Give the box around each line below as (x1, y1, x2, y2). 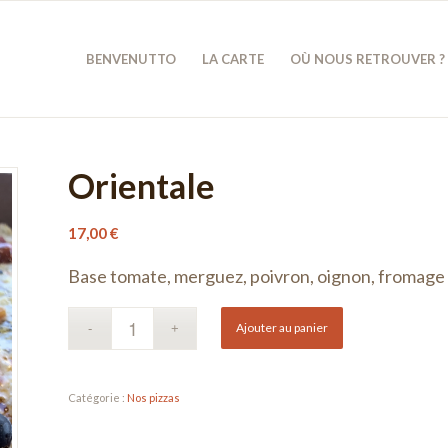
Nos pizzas (127, 390, 181, 404)
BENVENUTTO (86, 51, 177, 67)
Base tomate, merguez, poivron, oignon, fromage (68, 265, 446, 288)
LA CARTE (202, 51, 265, 67)
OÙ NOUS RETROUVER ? (290, 51, 446, 67)
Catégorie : (68, 390, 128, 404)
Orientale (68, 165, 216, 206)
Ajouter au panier (236, 319, 329, 335)
